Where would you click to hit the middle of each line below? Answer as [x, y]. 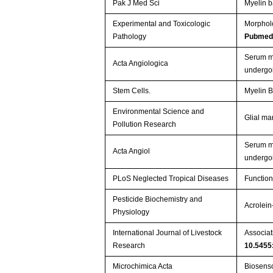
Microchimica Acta [143, 266]
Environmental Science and [159, 111]
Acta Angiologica [141, 63]
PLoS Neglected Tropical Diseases [171, 178]
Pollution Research [145, 124]
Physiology [131, 212]
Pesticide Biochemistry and [158, 199]
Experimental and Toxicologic [162, 23]
